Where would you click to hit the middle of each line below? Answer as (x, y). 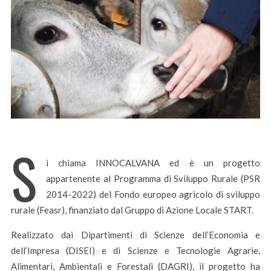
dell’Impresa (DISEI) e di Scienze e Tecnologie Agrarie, (135, 251)
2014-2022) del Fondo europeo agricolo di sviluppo (153, 194)
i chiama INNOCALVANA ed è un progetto (153, 163)
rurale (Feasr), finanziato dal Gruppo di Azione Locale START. (132, 210)
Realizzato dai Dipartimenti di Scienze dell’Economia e (135, 235)
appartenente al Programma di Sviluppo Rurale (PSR (153, 179)
